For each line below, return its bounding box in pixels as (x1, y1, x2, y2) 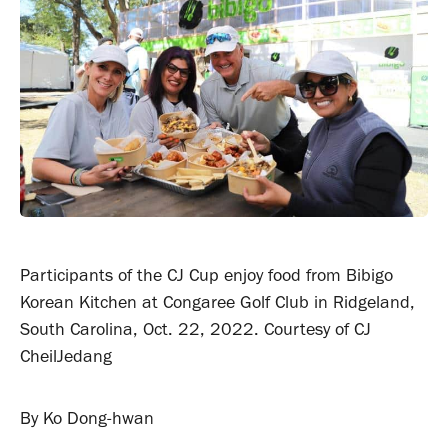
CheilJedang (20, 345, 112, 368)
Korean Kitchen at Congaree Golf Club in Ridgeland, (20, 291, 415, 314)
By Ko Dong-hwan (20, 407, 154, 430)
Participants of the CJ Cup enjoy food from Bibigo (20, 264, 393, 287)
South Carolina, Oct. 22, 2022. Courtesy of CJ (20, 318, 371, 341)
